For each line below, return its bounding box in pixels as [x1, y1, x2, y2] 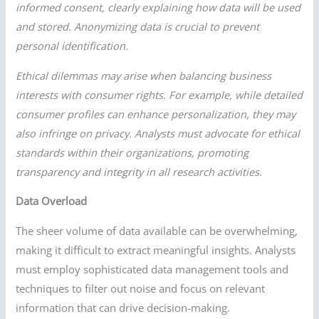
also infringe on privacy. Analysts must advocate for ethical [16, 125, 300, 140]
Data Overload [16, 194, 88, 209]
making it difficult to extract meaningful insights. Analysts [16, 243, 296, 258]
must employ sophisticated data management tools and [16, 262, 289, 277]
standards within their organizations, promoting [16, 145, 249, 159]
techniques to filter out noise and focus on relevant [16, 281, 266, 296]
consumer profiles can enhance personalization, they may [16, 106, 296, 121]
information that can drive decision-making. [16, 300, 231, 315]
